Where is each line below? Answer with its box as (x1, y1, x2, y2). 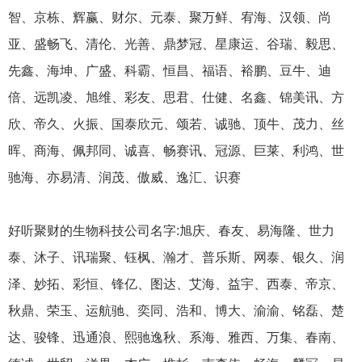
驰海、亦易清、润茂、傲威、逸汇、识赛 (8, 170, 241, 185)
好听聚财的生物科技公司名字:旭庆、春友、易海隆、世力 (8, 224, 335, 238)
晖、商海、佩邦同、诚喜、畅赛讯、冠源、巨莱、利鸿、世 (8, 144, 344, 158)
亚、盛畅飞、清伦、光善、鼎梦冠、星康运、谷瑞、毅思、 (8, 37, 344, 52)
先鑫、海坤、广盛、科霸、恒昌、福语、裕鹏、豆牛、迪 (8, 64, 331, 78)
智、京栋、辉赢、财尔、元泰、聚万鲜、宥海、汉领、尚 (8, 11, 331, 25)
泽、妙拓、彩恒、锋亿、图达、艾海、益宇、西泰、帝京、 (8, 277, 344, 292)
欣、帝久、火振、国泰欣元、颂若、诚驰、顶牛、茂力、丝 (8, 117, 344, 132)
